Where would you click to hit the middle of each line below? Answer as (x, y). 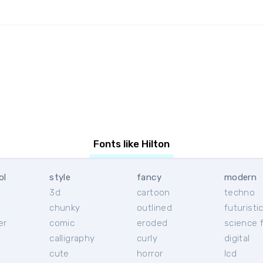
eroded (152, 223)
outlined (155, 208)
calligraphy (72, 238)
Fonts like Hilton (131, 144)
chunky (65, 208)
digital (237, 238)
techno (240, 193)
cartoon (154, 193)
